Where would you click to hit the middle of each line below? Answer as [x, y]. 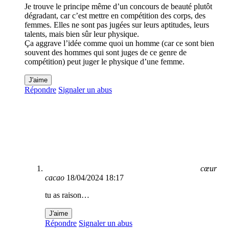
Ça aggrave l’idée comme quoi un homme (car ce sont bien [119, 43]
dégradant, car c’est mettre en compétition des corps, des [115, 16]
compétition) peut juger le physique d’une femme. [105, 62]
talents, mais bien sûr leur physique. [82, 34]
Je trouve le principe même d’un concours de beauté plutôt [118, 7]
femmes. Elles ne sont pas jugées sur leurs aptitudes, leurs [117, 25]
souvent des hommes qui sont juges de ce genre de [106, 53]
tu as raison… [67, 195]
